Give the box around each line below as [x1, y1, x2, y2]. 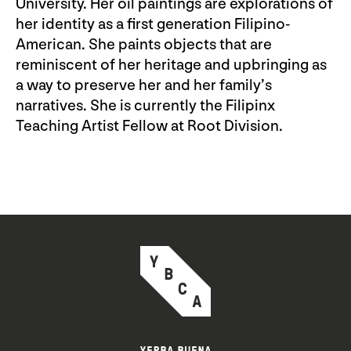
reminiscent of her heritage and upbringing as [16, 56, 327, 75]
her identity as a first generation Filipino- [16, 15, 291, 34]
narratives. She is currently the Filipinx [16, 96, 275, 116]
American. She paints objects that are [16, 35, 272, 55]
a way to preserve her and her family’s [16, 76, 272, 96]
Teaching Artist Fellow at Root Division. [16, 117, 283, 136]
